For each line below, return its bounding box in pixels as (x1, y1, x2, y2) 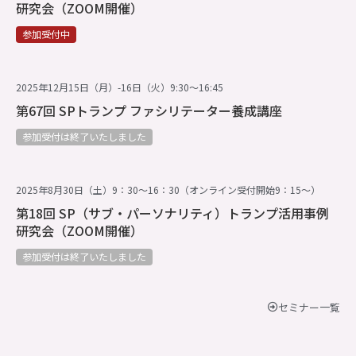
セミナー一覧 (278, 300, 340, 315)
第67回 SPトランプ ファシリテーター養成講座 (16, 101, 282, 121)
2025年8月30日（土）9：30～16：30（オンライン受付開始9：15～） (16, 183, 320, 197)
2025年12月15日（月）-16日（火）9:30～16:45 (16, 80, 223, 95)
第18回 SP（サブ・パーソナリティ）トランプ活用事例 (16, 203, 329, 223)
